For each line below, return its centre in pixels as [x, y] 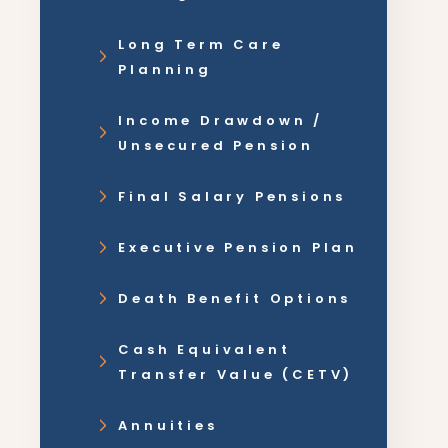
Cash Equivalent [204, 349]
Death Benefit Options [235, 298]
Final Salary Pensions [232, 196]
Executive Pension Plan [238, 247]
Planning [165, 69]
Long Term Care [201, 44]
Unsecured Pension [216, 145]
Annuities [168, 425]
